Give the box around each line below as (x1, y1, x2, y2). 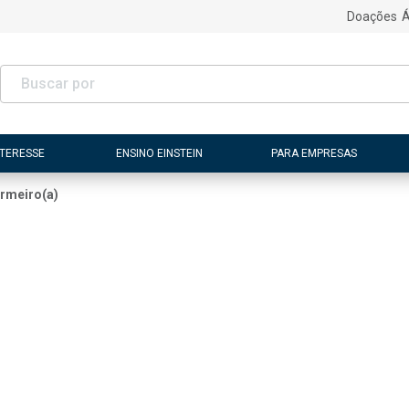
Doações (346, 9, 397, 24)
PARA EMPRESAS (270, 146, 357, 160)
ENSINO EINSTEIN (116, 146, 204, 160)
